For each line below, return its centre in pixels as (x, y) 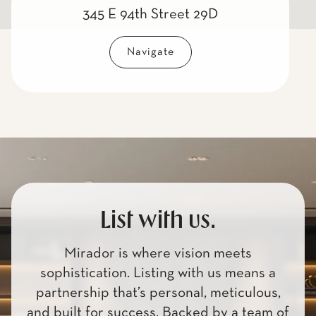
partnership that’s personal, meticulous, (158, 293)
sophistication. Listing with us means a (158, 273)
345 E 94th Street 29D (150, 14)
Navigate (150, 52)
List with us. (158, 221)
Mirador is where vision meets (158, 253)
